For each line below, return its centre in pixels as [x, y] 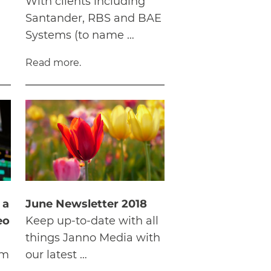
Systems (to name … [80, 35]
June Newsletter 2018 [86, 204]
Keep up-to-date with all [92, 220]
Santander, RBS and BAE [93, 18]
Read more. [53, 63]
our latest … [56, 254]
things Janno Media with [93, 237]
